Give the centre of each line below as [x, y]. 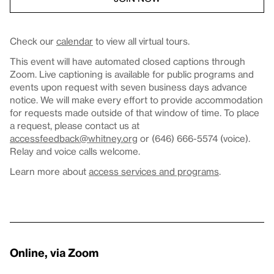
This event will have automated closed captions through [128, 61]
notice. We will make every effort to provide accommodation [136, 100]
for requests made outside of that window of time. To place [135, 113]
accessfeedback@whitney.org [74, 139]
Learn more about [49, 172]
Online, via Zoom [54, 253]
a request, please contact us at [75, 126]
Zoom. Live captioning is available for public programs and [132, 74]
